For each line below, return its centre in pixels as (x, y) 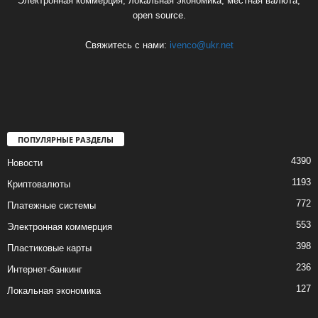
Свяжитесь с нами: (127, 45)
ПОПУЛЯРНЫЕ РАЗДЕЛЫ (66, 140)
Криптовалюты (39, 185)
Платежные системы (51, 206)
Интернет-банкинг (45, 270)
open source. (159, 16)
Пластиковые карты (49, 248)
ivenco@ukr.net (201, 45)
